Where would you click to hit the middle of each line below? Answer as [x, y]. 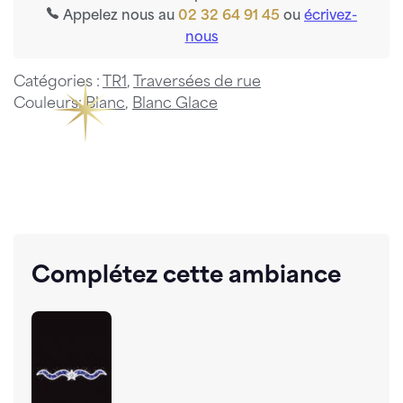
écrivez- [331, 16]
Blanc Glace [175, 104]
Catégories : [58, 82]
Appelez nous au [119, 16]
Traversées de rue [197, 82]
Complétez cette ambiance [186, 276]
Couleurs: [49, 104]
